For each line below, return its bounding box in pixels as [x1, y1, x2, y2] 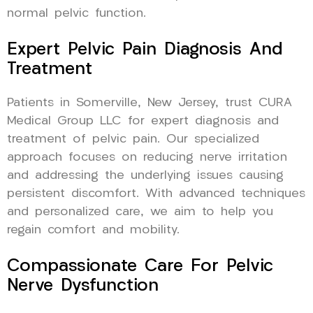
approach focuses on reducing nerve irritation [7, 151, 287, 163]
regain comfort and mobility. [7, 224, 180, 236]
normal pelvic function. [7, 7, 146, 20]
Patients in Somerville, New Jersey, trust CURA [7, 96, 292, 109]
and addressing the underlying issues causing [7, 169, 284, 182]
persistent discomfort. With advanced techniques [7, 187, 305, 200]
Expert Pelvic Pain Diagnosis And [7, 41, 283, 59]
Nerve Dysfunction [7, 277, 159, 295]
